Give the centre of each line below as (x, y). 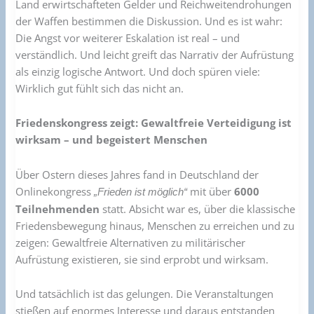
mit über (211, 191)
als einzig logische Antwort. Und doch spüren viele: (138, 71)
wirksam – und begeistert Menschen (112, 140)
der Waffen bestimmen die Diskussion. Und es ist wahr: (149, 21)
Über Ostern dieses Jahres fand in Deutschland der (137, 174)
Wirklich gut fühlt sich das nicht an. (100, 88)
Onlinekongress (55, 191)
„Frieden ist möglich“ (141, 192)
